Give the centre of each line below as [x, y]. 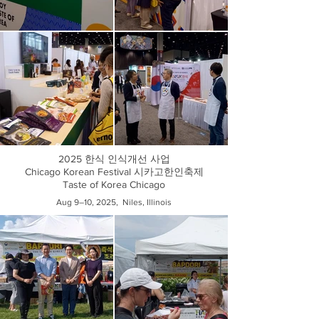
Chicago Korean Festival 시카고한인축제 [114, 172]
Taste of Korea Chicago [114, 184]
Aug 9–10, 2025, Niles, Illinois [114, 202]
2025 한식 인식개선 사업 [114, 159]
